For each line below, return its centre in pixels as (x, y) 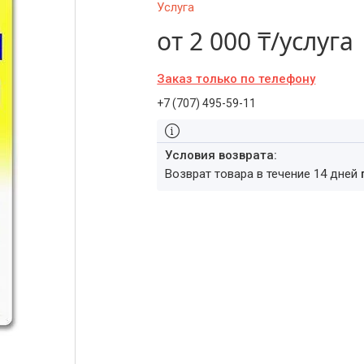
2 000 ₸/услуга (272, 41)
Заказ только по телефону (236, 79)
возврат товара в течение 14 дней (267, 174)
